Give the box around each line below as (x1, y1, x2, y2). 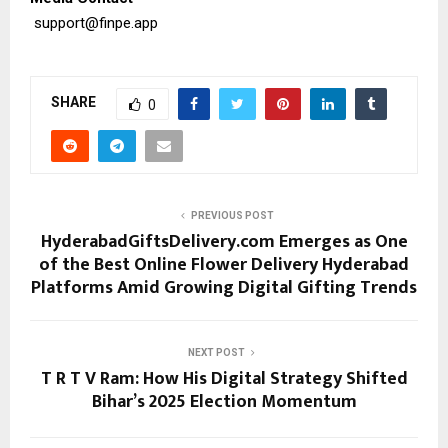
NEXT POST (187, 346, 245, 358)
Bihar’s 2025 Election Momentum (91, 386, 357, 417)
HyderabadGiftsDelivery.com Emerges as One (40, 226, 408, 257)
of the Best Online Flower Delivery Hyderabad (39, 249, 409, 280)
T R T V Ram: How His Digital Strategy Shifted (40, 363, 408, 394)
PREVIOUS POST (190, 209, 274, 221)
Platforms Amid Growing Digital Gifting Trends (31, 272, 417, 303)
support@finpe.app (34, 13, 158, 32)
